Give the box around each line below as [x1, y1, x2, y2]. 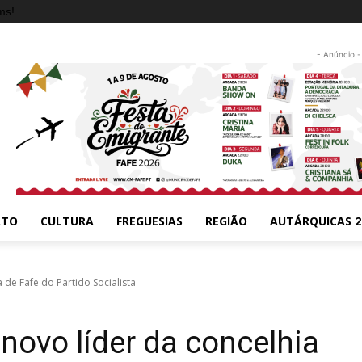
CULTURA [40, 213, 94, 229]
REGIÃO [205, 213, 247, 229]
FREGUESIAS [116, 213, 183, 229]
